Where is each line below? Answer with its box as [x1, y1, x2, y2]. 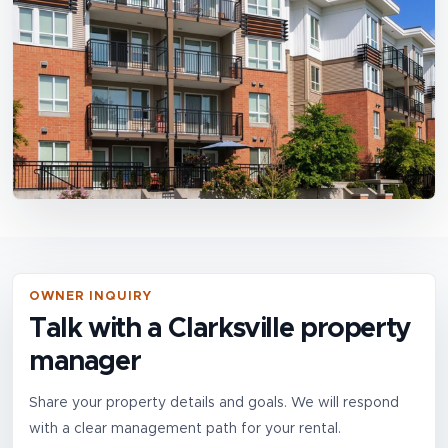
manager [29, 348, 141, 377]
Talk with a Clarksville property [29, 315, 411, 344]
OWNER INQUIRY [29, 290, 152, 304]
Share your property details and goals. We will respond [29, 396, 399, 411]
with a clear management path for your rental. [29, 422, 341, 437]
